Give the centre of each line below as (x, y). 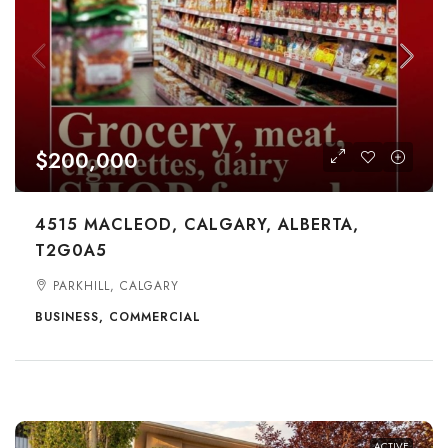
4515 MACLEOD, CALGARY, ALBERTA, (197, 224)
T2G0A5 (71, 250)
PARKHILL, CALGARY (116, 286)
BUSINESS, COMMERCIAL (118, 317)
